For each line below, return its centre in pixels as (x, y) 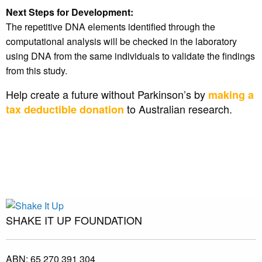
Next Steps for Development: (70, 12)
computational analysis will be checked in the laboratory (121, 42)
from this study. (37, 71)
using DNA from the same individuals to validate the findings (130, 56)
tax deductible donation (65, 110)
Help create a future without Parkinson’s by (107, 94)
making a (231, 95)
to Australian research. (178, 109)
